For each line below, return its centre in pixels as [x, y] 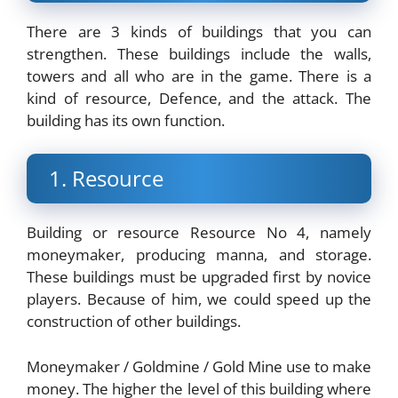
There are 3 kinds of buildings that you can [199, 31]
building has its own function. [126, 120]
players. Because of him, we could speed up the [199, 299]
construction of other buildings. [134, 322]
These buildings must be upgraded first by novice [199, 277]
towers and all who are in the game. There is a [199, 76]
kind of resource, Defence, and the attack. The [199, 98]
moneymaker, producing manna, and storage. [199, 255]
